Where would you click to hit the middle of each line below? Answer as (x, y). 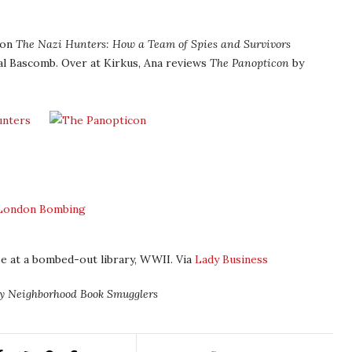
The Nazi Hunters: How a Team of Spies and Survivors (153, 44)
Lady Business (231, 259)
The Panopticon (249, 63)
